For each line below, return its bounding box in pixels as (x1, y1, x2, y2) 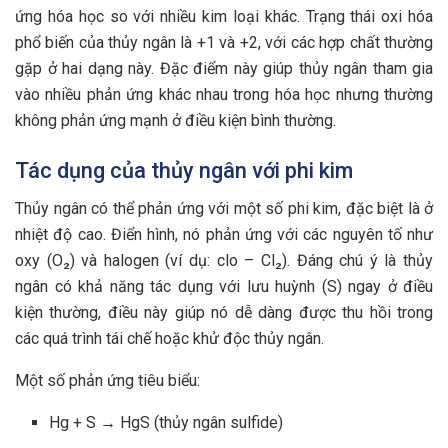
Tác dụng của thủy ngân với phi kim (15, 157, 353, 183)
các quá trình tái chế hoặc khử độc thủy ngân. (15, 329, 324, 349)
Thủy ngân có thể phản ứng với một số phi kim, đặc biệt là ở (15, 199, 433, 219)
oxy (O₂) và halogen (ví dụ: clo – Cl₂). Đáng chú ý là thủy (15, 251, 433, 271)
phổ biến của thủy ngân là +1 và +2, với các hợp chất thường (15, 33, 433, 53)
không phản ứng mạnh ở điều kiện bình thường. (15, 111, 336, 131)
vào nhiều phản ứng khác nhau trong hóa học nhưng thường (15, 85, 433, 105)
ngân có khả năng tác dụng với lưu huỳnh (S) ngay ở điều (15, 277, 433, 297)
